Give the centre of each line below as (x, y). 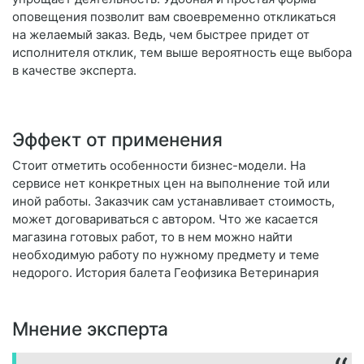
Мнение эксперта (90, 329)
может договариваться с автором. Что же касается (165, 219)
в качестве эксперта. (74, 71)
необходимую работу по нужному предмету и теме (166, 255)
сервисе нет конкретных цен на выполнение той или (171, 184)
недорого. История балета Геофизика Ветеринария (165, 273)
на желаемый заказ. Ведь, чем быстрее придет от (161, 35)
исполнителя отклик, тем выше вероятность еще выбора (182, 53)
